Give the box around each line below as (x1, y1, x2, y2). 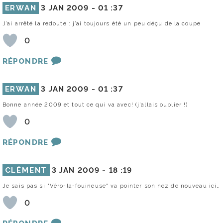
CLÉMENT (4, 166, 48, 175)
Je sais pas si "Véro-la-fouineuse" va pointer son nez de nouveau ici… (2, 182, 220, 190)
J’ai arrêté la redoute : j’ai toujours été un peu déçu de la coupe (2, 20, 201, 27)
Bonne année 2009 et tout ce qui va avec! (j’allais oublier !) (2, 101, 188, 109)
